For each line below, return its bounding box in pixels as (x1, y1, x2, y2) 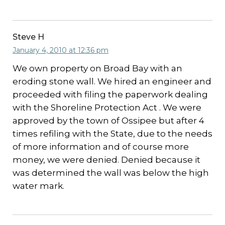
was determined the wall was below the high (13, 168, 209, 178)
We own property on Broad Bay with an (13, 63, 182, 73)
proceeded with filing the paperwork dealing (13, 89, 208, 99)
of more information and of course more (13, 142, 189, 152)
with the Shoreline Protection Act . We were (13, 102, 201, 113)
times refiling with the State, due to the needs (13, 129, 212, 139)
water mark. (13, 181, 64, 191)
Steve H (13, 32, 44, 42)
